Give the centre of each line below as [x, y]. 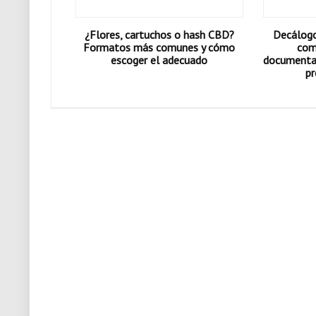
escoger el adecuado [159, 60]
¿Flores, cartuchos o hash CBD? [159, 35]
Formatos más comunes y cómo [159, 47]
